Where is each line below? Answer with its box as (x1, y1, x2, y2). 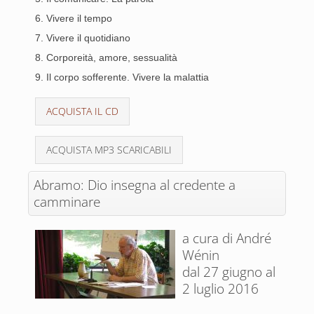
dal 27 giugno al (182, 263, 275, 281)
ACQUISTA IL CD (46, 104, 118, 118)
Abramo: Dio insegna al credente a (34, 176, 235, 194)
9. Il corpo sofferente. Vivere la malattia (35, 71, 209, 83)
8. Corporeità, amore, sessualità (35, 52, 177, 63)
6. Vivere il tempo (35, 13, 112, 24)
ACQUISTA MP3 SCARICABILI (46, 143, 172, 156)
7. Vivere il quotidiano (35, 32, 130, 43)
